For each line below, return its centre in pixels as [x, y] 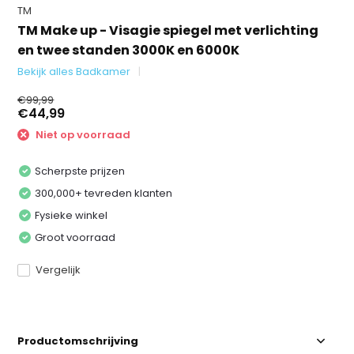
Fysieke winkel [72, 215]
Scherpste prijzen [80, 171]
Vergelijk [58, 269]
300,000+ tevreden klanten [104, 193]
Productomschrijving [78, 341]
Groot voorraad [75, 237]
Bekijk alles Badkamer [74, 72]
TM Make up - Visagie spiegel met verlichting [168, 30]
